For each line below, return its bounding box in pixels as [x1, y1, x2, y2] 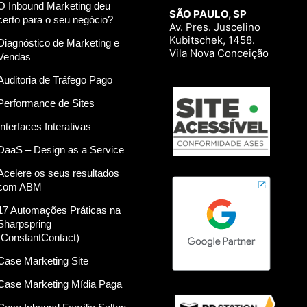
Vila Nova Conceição [169, 47, 269, 60]
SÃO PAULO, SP [169, 8, 247, 21]
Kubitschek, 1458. [169, 34, 255, 47]
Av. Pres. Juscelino [169, 21, 260, 34]
